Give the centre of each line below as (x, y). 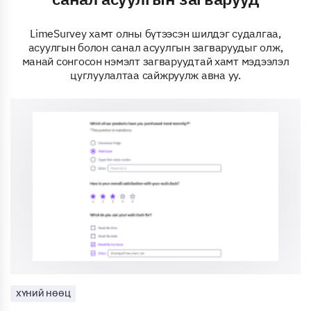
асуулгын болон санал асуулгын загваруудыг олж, (155, 47)
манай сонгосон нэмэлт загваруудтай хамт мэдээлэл (155, 61)
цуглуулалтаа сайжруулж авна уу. (155, 75)
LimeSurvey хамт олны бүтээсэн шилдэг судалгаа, (155, 33)
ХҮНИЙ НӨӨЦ (43, 294)
